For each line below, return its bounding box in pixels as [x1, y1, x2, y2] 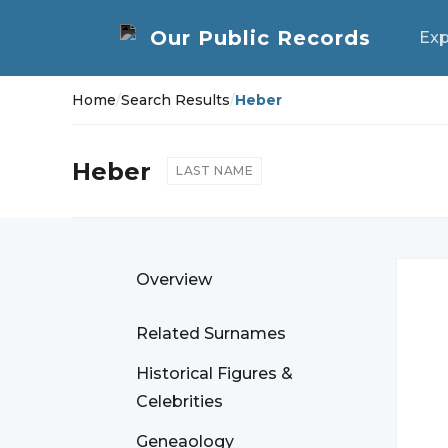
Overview [136, 270, 212, 289]
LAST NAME [176, 163, 254, 178]
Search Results [121, 91, 230, 109]
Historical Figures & [136, 364, 293, 383]
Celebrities [136, 392, 223, 411]
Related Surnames [136, 324, 286, 343]
